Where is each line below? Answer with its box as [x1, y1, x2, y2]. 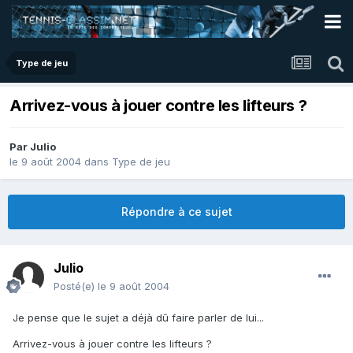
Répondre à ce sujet [121, 205, 232, 219]
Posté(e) [54, 280, 98, 293]
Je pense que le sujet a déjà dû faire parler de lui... [13, 311, 264, 325]
